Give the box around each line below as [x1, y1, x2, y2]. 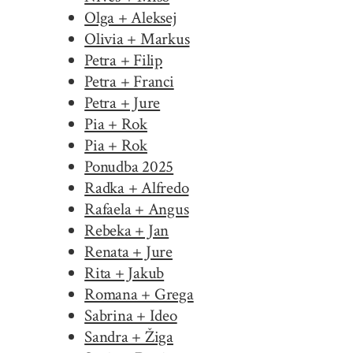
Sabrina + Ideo [84, 304, 177, 326]
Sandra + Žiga [84, 325, 173, 347]
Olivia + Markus [84, 28, 190, 50]
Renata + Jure [84, 240, 173, 262]
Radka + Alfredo [84, 176, 189, 199]
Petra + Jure [84, 91, 161, 113]
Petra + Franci [84, 70, 174, 92]
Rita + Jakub [84, 262, 165, 284]
